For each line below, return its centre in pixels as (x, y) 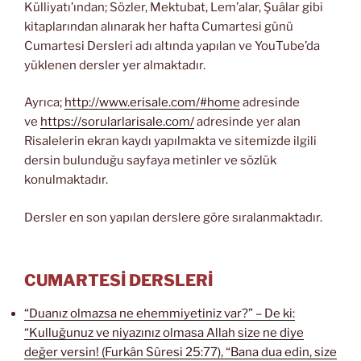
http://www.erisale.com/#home (152, 103)
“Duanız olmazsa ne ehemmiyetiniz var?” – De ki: (160, 314)
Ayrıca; (44, 103)
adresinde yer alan (247, 122)
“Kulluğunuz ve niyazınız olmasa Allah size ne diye (164, 333)
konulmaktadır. (66, 180)
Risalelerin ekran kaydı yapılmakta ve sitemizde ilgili (170, 141)
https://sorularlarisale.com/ (117, 122)
